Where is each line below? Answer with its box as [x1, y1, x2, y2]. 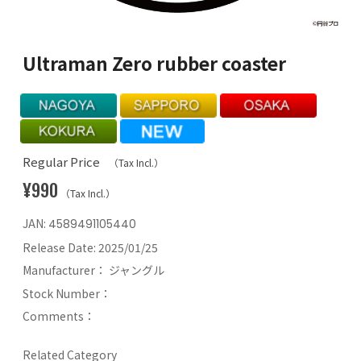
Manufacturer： [23, 262, 109, 279]
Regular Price [23, 152, 100, 170]
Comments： [23, 308, 95, 325]
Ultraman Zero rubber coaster [23, 50, 286, 76]
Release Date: [23, 239, 98, 255]
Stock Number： [23, 284, 111, 301]
